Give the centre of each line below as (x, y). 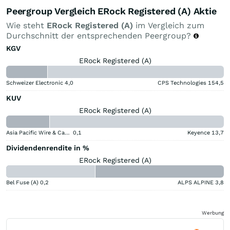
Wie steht (26, 25)
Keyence (199, 132)
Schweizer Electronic (35, 83)
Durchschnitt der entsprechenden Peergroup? (100, 35)
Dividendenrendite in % (48, 148)
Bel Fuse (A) (22, 182)
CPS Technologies (182, 83)
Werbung (213, 213)
